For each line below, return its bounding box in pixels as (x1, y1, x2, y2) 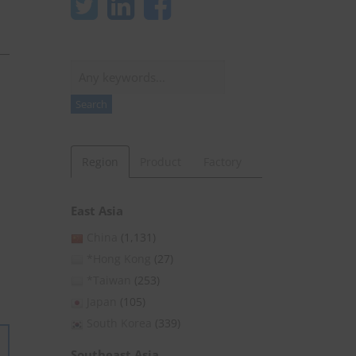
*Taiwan (87, 273, 131, 288)
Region (81, 154, 118, 170)
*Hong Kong (87, 251, 151, 267)
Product (140, 154, 182, 170)
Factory (203, 154, 242, 170)
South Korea (87, 315, 152, 331)
